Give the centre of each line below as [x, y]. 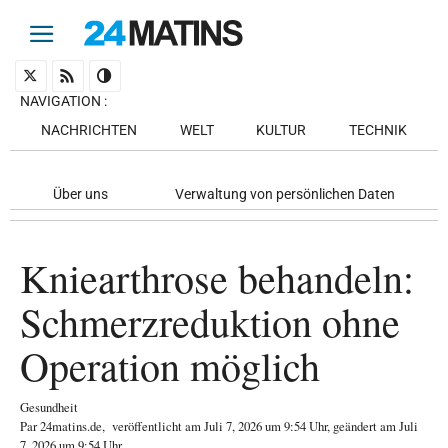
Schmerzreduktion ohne [210, 321]
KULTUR [281, 130]
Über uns [81, 194]
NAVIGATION [60, 101]
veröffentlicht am [158, 425]
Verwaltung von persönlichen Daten [284, 194]
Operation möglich [170, 365]
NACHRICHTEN [89, 130]
